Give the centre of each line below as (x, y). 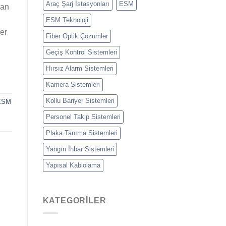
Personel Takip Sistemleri (83, 117)
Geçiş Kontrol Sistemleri (81, 52)
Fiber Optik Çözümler (77, 36)
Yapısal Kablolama (73, 165)
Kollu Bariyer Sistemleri (80, 101)
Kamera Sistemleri (73, 85)
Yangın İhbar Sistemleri (80, 149)
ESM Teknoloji (67, 20)
